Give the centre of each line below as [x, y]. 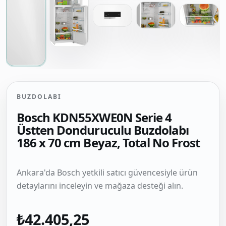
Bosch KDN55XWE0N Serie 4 [94, 118]
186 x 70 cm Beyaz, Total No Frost [108, 143]
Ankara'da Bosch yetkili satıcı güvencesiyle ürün [107, 173]
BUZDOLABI [39, 97]
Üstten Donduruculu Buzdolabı [103, 130]
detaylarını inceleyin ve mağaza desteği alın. [100, 186]
